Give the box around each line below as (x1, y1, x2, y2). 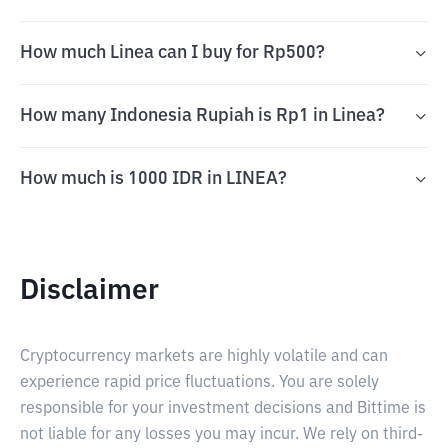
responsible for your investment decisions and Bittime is (20, 401, 426, 417)
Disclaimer (20, 277, 159, 305)
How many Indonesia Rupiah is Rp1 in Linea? (20, 107, 385, 125)
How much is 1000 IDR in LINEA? (20, 170, 287, 188)
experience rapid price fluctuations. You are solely (20, 375, 379, 391)
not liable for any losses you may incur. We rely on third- (20, 427, 423, 443)
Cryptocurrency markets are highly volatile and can (20, 349, 388, 365)
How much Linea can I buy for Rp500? (20, 44, 325, 62)
